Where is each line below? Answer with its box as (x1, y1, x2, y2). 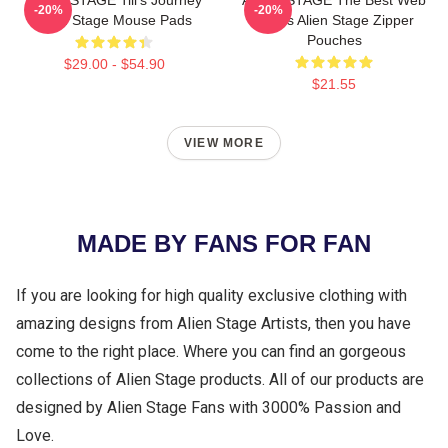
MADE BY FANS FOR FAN (77, 230, 371, 258)
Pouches (306, 32, 362, 49)
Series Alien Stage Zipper (254, 12, 414, 29)
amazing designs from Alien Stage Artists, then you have (16, 314, 411, 334)
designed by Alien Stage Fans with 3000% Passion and (16, 398, 401, 418)
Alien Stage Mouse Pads (36, 12, 192, 29)
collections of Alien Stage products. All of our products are (16, 370, 424, 390)
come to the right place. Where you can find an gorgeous (16, 342, 406, 362)
